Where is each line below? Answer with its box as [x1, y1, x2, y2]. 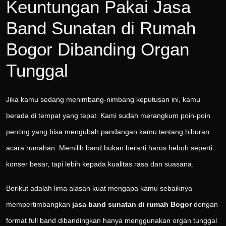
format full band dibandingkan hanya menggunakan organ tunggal [6, 216, 217, 225]
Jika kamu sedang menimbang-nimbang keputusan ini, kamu [6, 95, 200, 104]
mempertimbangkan [6, 200, 72, 209]
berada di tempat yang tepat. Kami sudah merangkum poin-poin [6, 111, 210, 120]
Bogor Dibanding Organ [6, 39, 189, 60]
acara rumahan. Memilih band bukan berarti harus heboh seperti [6, 144, 212, 152]
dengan [192, 200, 218, 209]
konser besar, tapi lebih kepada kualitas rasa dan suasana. [6, 160, 194, 168]
